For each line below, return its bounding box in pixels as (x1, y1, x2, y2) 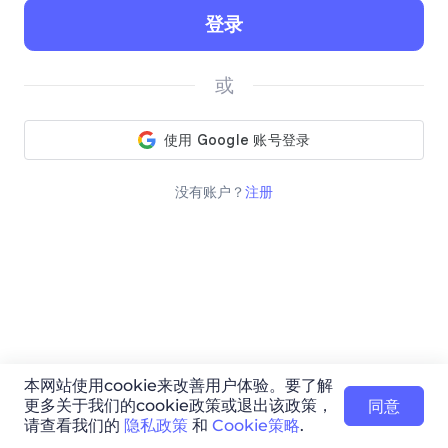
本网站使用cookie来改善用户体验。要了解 (23, 376, 333, 396)
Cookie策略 (211, 416, 300, 436)
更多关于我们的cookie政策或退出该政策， (23, 396, 333, 416)
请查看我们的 (23, 416, 124, 436)
